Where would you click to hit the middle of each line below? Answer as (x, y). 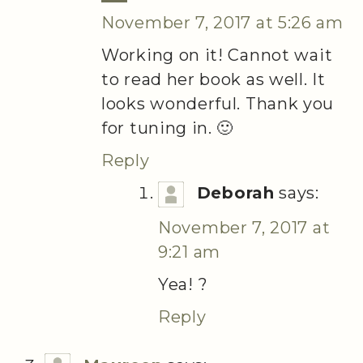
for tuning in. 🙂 (168, 128)
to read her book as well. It (214, 79)
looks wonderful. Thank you (218, 103)
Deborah (235, 192)
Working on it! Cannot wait (217, 55)
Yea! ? (183, 284)
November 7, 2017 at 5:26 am (222, 22)
